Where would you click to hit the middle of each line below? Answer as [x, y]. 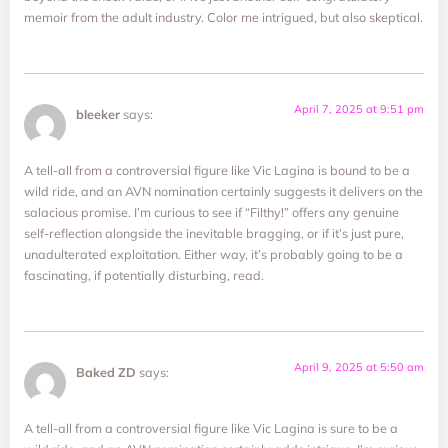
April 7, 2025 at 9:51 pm [359, 108]
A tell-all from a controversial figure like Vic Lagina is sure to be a [211, 427]
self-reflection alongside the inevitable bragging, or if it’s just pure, [214, 233]
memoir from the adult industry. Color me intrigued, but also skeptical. [223, 17]
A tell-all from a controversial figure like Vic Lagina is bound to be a [217, 170]
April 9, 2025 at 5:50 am [359, 366]
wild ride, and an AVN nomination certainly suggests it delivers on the [223, 191]
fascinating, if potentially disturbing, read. [144, 275]
